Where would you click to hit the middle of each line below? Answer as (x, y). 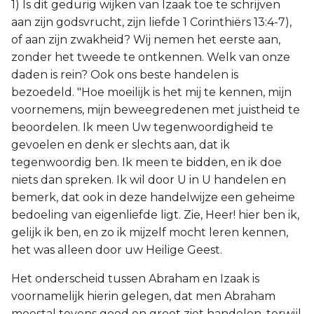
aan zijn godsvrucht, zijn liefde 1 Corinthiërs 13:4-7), (151, 22)
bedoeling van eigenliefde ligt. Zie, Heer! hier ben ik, (155, 215)
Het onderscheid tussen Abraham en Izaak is (135, 279)
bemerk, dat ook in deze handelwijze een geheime (153, 197)
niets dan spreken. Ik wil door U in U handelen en (149, 180)
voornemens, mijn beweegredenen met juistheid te (156, 110)
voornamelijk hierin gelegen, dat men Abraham (143, 296)
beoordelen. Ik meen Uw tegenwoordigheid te (142, 127)
